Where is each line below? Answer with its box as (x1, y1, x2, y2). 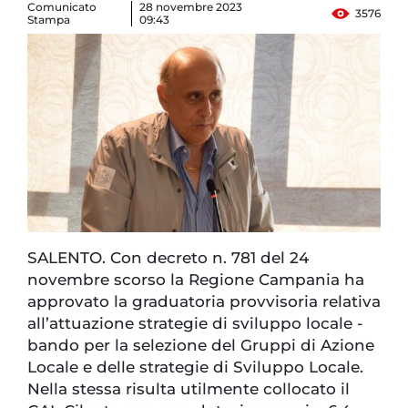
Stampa (27, 13, 70, 27)
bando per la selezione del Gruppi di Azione (27, 336, 374, 355)
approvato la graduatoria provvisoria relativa (27, 292, 381, 311)
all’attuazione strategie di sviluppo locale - (27, 314, 363, 333)
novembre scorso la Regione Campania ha (27, 270, 364, 290)
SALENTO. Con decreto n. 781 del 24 (27, 249, 309, 268)
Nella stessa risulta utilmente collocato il (27, 380, 350, 399)
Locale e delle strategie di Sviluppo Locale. (27, 358, 363, 377)
